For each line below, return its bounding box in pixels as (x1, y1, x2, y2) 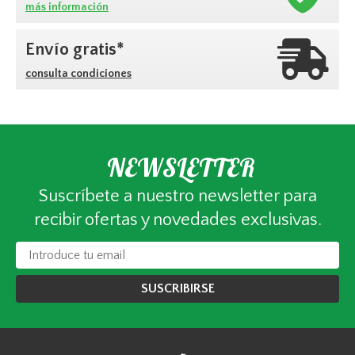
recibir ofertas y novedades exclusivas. (33, 209, 322, 230)
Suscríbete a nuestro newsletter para (38, 185, 317, 206)
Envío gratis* (25, 39, 124, 59)
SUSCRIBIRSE (140, 281, 215, 296)
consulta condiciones (25, 67, 132, 80)
